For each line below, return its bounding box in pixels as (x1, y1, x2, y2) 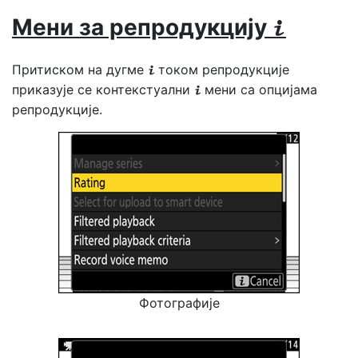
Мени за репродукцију (12, 14, 272, 42)
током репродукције (158, 62, 289, 78)
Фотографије (138, 295, 220, 312)
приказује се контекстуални (12, 82, 194, 98)
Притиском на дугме (12, 62, 148, 78)
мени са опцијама (205, 82, 317, 98)
